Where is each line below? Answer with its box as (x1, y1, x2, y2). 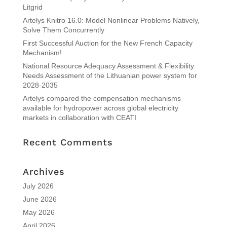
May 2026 (22, 208, 55, 216)
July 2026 (22, 181, 54, 190)
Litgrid (22, 3, 43, 11)
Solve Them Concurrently (22, 25, 104, 34)
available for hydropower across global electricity (22, 103, 178, 112)
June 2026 (22, 195, 57, 203)
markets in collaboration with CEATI (22, 113, 136, 122)
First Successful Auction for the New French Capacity (22, 39, 193, 47)
